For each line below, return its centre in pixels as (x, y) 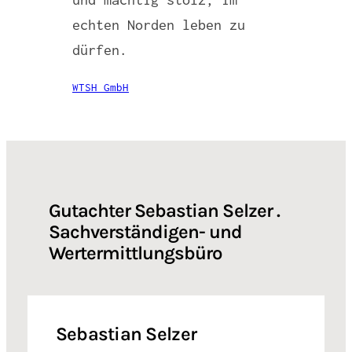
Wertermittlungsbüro (135, 253)
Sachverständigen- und (145, 231)
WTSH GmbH (101, 87)
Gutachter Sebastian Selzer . (164, 210)
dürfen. (100, 49)
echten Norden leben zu (159, 24)
